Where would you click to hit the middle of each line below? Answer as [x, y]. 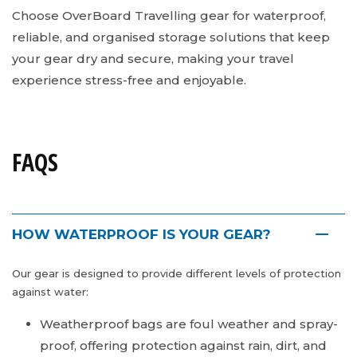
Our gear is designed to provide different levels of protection [177, 274]
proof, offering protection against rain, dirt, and [183, 346]
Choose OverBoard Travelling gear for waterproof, [169, 16]
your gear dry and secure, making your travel [153, 59]
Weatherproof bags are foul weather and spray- [189, 324]
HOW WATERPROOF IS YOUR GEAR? [141, 235]
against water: [50, 292]
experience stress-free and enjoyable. [129, 80]
